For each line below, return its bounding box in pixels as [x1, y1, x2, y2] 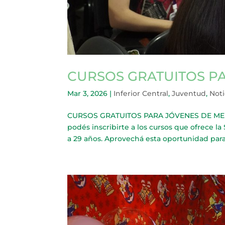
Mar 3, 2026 [67, 89, 108, 98]
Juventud [172, 89, 206, 98]
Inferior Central [114, 89, 169, 98]
